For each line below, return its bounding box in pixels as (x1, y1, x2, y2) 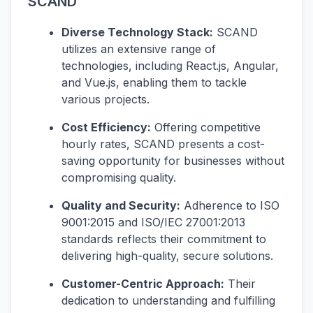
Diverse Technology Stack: (61, 25, 213, 40)
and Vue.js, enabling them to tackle (61, 75, 247, 90)
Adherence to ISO (180, 198, 279, 213)
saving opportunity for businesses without (61, 154, 284, 168)
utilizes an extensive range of (61, 42, 216, 57)
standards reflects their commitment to (61, 232, 266, 247)
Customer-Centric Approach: (61, 277, 224, 291)
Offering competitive (151, 120, 261, 135)
